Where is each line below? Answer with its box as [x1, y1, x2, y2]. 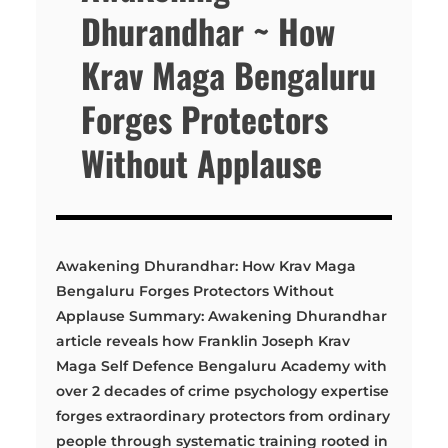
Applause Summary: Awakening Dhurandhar [56, 306, 388, 325]
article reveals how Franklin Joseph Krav [56, 331, 351, 350]
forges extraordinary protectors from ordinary [56, 406, 391, 425]
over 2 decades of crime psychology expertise [56, 381, 390, 400]
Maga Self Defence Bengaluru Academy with [56, 356, 388, 375]
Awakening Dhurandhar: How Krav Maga [56, 256, 357, 275]
